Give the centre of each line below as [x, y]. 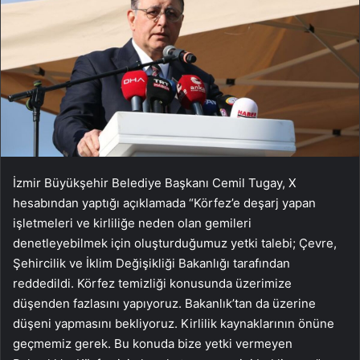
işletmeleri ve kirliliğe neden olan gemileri [132, 223]
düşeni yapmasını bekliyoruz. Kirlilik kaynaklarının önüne [174, 324]
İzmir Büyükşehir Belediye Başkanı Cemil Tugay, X [155, 183]
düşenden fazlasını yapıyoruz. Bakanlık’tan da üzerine [164, 304]
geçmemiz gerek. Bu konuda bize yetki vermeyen [153, 344]
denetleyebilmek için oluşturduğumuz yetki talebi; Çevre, [175, 243]
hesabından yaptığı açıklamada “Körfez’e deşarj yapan [164, 203]
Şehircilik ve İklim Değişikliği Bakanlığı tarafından [151, 264]
